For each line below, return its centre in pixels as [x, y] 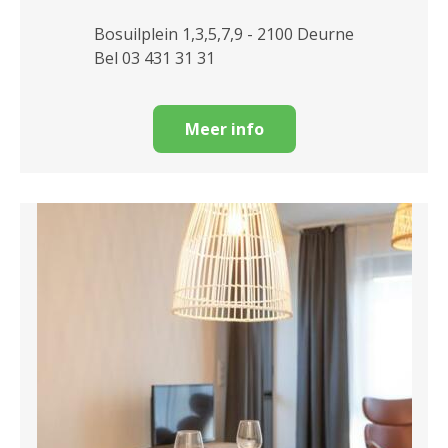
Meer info [224, 129]
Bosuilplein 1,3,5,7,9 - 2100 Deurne [224, 34]
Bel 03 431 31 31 [154, 58]
